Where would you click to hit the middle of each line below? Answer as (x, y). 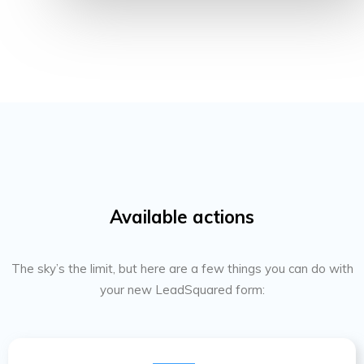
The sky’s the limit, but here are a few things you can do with (182, 269)
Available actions (182, 217)
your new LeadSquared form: (182, 290)
